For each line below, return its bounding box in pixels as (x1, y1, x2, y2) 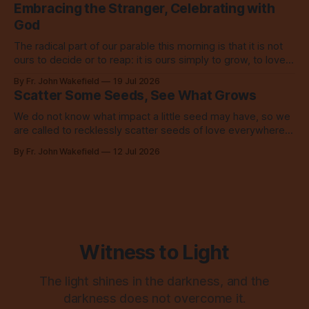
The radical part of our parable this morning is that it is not (14, 40, 283, 53)
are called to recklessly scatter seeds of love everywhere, (14, 124, 288, 137)
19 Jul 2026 (112, 76, 161, 87)
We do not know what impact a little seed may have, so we (14, 110, 290, 123)
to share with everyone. (14, 68, 125, 81)
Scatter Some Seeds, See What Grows (14, 88, 257, 104)
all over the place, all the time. (14, 138, 153, 151)
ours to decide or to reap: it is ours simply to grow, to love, (14, 54, 288, 67)
